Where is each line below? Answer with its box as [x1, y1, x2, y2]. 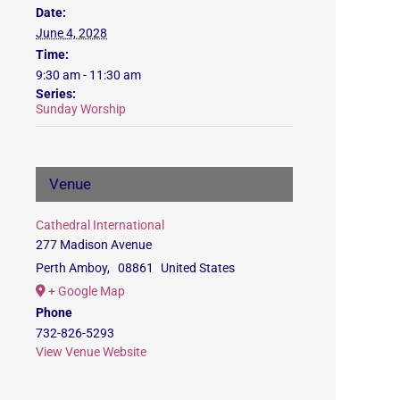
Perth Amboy [36, 260, 107, 275]
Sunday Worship [36, 101, 126, 116]
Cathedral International [36, 217, 164, 232]
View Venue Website [36, 344, 146, 359]
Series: [36, 86, 76, 101]
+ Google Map [48, 283, 125, 298]
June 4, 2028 [36, 25, 107, 40]
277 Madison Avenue [36, 237, 152, 252]
